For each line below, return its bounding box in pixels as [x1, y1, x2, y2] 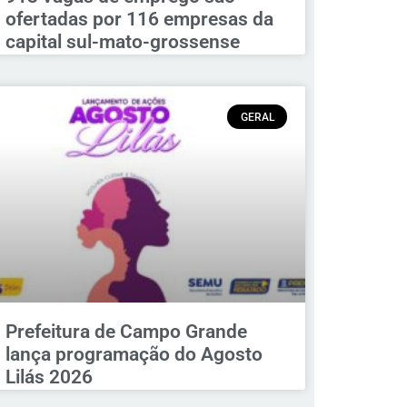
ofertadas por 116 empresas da [5, 8, 273, 31]
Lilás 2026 [5, 365, 93, 388]
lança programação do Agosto [5, 342, 263, 365]
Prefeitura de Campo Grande [5, 320, 247, 342]
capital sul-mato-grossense [5, 31, 240, 54]
